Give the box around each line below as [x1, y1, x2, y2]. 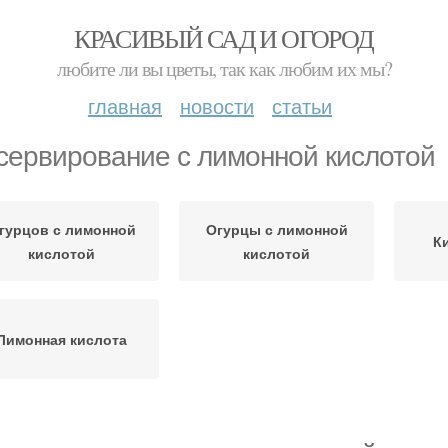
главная [88, 91, 162, 120]
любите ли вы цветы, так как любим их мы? [56, 55, 392, 82]
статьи [272, 91, 332, 120]
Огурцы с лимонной [205, 219, 348, 239]
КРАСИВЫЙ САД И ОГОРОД [74, 21, 374, 55]
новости [180, 91, 254, 120]
